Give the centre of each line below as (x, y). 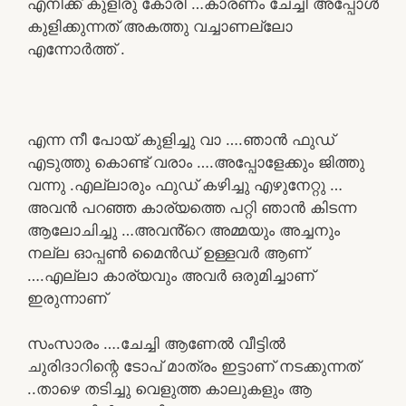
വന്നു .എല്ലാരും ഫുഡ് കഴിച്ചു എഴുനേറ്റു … (185, 184)
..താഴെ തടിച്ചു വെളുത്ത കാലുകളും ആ (169, 388)
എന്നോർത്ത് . (76, 48)
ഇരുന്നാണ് (67, 298)
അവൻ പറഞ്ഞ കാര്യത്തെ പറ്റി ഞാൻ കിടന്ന (192, 207)
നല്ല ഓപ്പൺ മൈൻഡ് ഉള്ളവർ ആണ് (168, 252)
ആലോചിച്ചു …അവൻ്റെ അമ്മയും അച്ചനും (184, 230)
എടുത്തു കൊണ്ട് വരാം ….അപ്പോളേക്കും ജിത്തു (196, 162)
